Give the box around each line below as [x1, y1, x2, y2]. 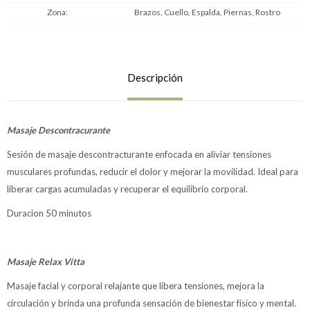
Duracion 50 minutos [7, 208, 91, 219]
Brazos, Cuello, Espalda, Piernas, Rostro [134, 7, 280, 17]
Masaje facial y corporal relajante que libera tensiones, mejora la [7, 280, 264, 291]
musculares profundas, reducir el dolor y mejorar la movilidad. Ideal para [7, 166, 298, 177]
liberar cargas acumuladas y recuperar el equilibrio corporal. [7, 183, 250, 194]
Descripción [127, 71, 183, 84]
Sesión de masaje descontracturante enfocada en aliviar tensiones [7, 149, 271, 160]
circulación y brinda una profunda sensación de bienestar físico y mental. [7, 298, 296, 309]
